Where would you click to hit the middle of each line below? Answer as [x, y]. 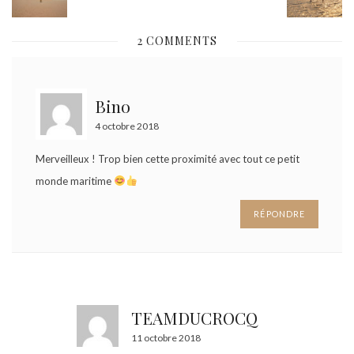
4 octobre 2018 [127, 126]
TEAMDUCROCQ [194, 317]
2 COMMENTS [177, 41]
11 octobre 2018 [166, 337]
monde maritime [75, 181]
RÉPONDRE [279, 214]
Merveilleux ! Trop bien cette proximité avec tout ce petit [168, 159]
